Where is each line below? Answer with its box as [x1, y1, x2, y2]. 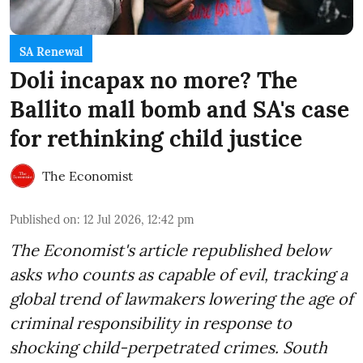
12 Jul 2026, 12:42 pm [83, 211, 194, 227]
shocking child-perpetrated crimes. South [10, 336, 327, 357]
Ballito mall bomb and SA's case [10, 94, 349, 124]
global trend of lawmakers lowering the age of [10, 288, 353, 309]
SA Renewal [19, 44, 83, 59]
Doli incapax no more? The [10, 65, 297, 95]
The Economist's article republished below [10, 239, 331, 260]
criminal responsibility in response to [10, 312, 292, 333]
